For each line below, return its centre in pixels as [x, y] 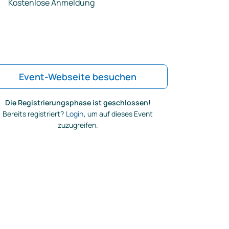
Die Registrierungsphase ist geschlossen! [78, 102]
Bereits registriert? [34, 114]
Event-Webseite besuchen [78, 77]
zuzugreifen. [78, 125]
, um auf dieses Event [118, 114]
